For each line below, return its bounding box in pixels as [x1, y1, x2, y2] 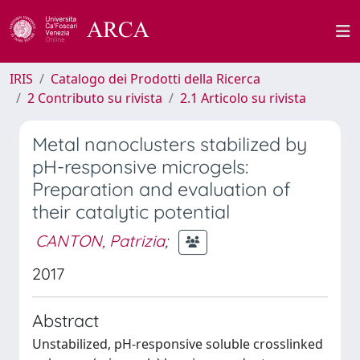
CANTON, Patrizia [35, 230, 165, 251]
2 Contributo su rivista [27, 89, 162, 107]
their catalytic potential [32, 200, 230, 223]
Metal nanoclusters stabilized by [32, 133, 307, 156]
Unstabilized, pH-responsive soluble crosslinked [32, 335, 323, 353]
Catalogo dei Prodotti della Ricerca [51, 70, 260, 88]
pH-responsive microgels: [32, 155, 248, 178]
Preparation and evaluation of [32, 178, 291, 201]
